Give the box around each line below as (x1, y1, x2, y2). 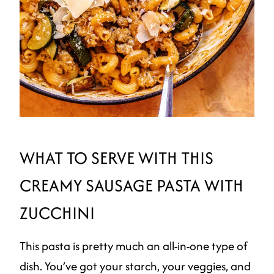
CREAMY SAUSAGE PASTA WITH (20, 173, 243, 198)
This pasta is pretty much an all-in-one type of (20, 237, 248, 255)
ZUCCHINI (20, 201, 95, 226)
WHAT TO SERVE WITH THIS (20, 146, 213, 171)
